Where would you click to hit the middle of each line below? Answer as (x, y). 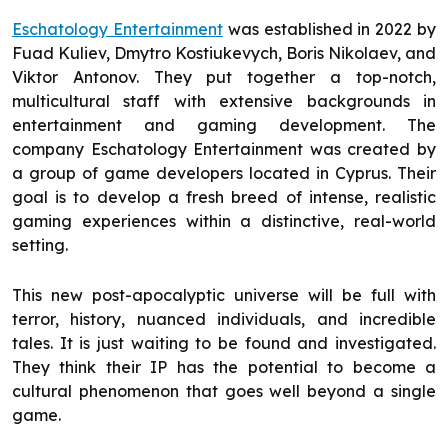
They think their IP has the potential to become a (224, 367)
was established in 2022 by (329, 29)
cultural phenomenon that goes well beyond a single (224, 391)
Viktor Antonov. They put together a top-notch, (224, 77)
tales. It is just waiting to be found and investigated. (224, 343)
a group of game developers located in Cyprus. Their (224, 173)
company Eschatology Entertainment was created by (224, 149)
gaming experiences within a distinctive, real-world (224, 221)
